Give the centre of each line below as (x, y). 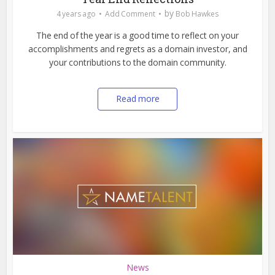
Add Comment (130, 14)
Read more (137, 99)
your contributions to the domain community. (137, 63)
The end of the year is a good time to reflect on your (137, 36)
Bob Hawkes (197, 14)
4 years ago (76, 14)
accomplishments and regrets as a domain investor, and (137, 49)
